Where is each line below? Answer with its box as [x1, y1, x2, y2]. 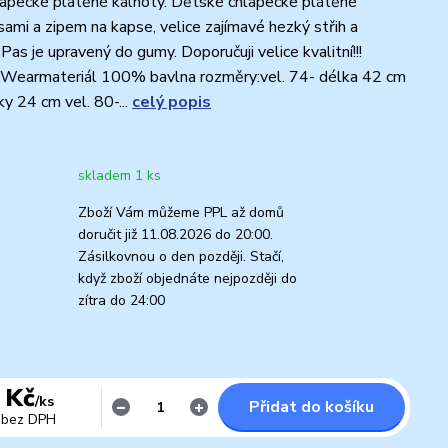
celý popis [132, 90, 211, 113]
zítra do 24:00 [78, 290, 165, 310]
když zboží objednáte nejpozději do [78, 268, 297, 288]
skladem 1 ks [78, 165, 161, 185]
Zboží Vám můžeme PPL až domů [78, 202, 284, 222]
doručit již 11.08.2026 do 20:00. [78, 224, 273, 244]
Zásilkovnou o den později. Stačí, [78, 246, 284, 266]
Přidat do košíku [249, 395, 374, 418]
